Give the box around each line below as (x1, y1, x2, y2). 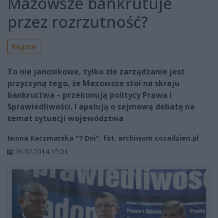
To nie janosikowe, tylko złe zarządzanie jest (7, 66, 185, 77)
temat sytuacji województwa (7, 113, 124, 124)
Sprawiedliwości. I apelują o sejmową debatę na (7, 101, 195, 112)
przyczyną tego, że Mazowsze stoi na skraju (7, 78, 180, 89)
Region (12, 42, 36, 52)
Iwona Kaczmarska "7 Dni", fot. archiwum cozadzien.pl (7, 133, 199, 143)
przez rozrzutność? (7, 11, 148, 33)
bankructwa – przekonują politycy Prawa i (7, 90, 172, 101)
